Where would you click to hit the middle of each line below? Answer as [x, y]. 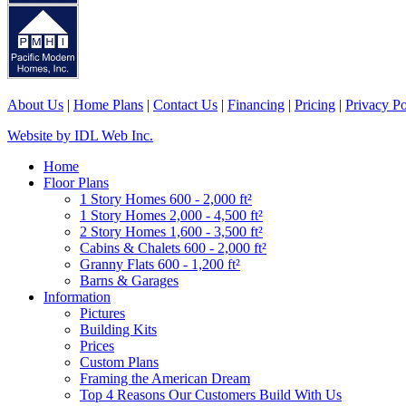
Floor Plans [76, 182]
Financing [256, 104]
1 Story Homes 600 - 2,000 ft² [166, 198]
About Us [35, 104]
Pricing [315, 104]
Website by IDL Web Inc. [80, 135]
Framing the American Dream [165, 378]
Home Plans [108, 104]
